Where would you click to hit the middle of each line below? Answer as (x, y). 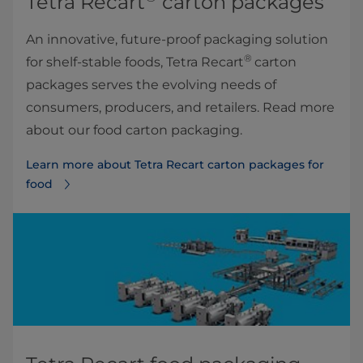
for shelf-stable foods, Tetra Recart (135, 62)
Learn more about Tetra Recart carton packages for (175, 165)
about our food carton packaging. (134, 130)
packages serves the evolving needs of (151, 85)
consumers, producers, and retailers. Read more (180, 108)
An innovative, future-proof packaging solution (177, 40)
